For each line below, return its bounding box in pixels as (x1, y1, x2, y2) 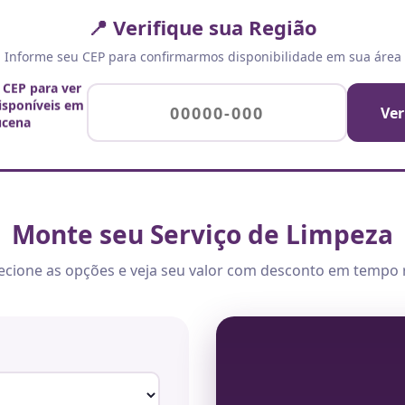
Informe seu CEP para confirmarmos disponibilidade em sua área (4, 48, 401, 65)
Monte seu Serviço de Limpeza (12, 217, 393, 251)
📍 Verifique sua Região (88, 14, 317, 41)
